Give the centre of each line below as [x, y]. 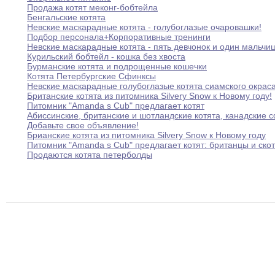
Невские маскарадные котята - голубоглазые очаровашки [143, 27]
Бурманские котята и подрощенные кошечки [117, 67]
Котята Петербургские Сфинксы [91, 76]
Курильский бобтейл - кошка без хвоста [106, 57]
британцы [229, 145]
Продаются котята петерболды [90, 155]
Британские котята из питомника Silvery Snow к [123, 96]
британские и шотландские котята [151, 116]
